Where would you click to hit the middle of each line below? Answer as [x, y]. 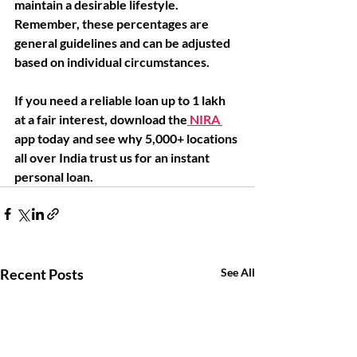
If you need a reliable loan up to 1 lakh [121, 100]
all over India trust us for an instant [113, 157]
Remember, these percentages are [113, 24]
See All [238, 272]
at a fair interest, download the [101, 119]
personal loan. [55, 177]
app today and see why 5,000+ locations [127, 138]
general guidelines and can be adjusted [124, 43]
